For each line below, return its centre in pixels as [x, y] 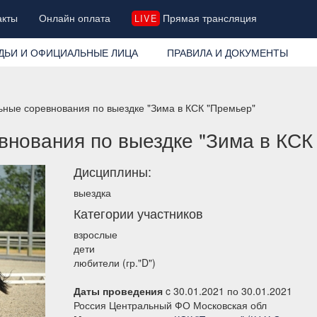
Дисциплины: [113, 171]
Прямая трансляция [208, 18]
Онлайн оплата [75, 18]
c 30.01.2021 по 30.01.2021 [227, 290]
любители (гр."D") [115, 262]
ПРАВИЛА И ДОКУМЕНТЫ [227, 52]
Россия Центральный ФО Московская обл [170, 305]
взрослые [96, 234]
